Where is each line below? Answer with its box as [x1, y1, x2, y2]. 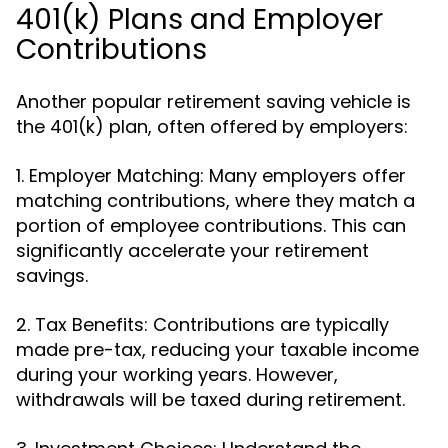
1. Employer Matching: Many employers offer [16, 163, 406, 188]
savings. [16, 263, 88, 288]
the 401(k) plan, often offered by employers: [16, 114, 408, 139]
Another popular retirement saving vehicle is [16, 89, 411, 114]
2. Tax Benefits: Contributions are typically [16, 312, 389, 337]
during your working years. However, [16, 362, 338, 387]
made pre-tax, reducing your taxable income [16, 337, 419, 362]
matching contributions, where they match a [16, 188, 415, 213]
